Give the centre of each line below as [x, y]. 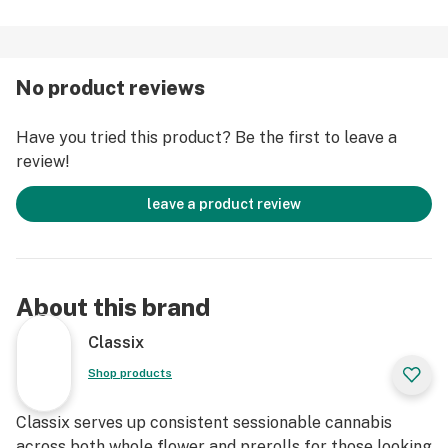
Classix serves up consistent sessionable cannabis [204, 422]
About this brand [113, 307]
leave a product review [224, 204]
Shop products [130, 373]
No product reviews [110, 88]
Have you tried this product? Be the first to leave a [206, 137]
